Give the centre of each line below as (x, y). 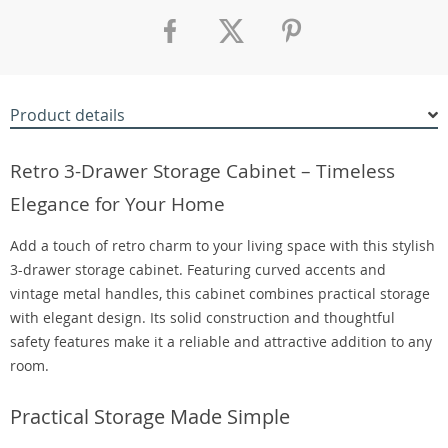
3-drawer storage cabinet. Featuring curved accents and (198, 269)
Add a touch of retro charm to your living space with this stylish (222, 245)
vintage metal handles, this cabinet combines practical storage (220, 293)
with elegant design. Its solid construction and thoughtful (202, 317)
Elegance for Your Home (117, 203)
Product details (67, 115)
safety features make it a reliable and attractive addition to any (221, 341)
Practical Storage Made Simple (150, 416)
